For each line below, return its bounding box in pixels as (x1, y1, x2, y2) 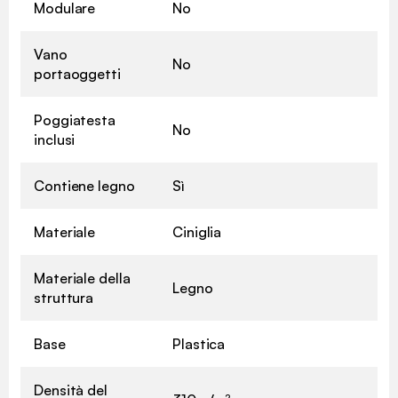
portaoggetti (34, 64, 121, 83)
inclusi (34, 130, 76, 148)
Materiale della (34, 268, 131, 287)
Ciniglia (172, 222, 222, 241)
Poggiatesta (34, 110, 115, 129)
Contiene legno (34, 176, 135, 195)
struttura (34, 288, 94, 306)
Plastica (172, 334, 226, 353)
